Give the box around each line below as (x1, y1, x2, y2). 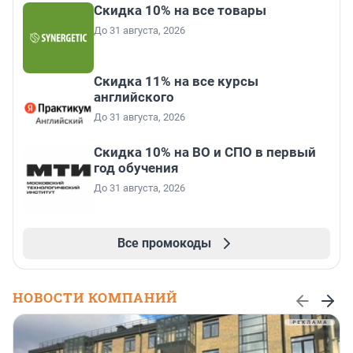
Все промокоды (117, 236, 211, 251)
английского (94, 89, 174, 106)
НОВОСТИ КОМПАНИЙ (13, 288, 177, 307)
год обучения (94, 160, 179, 176)
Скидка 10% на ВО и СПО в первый (94, 144, 316, 161)
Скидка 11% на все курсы (94, 73, 258, 90)
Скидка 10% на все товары (94, 2, 266, 19)
